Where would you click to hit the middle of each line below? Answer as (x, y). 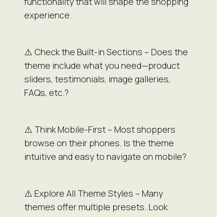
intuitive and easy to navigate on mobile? (105, 156)
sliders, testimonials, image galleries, (97, 79)
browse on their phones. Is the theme (99, 143)
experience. (48, 15)
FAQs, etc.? (46, 92)
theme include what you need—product (102, 65)
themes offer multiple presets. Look (96, 207)
